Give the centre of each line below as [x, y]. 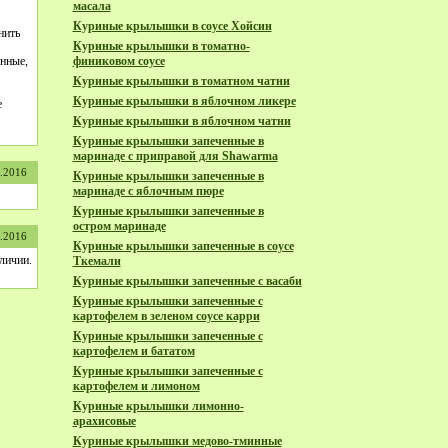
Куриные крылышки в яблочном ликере [184, 101]
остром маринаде [119, 226]
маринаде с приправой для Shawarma [175, 156]
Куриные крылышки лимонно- [158, 406]
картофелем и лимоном [136, 386]
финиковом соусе [118, 61]
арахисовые [104, 421]
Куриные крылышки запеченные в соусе [183, 246]
